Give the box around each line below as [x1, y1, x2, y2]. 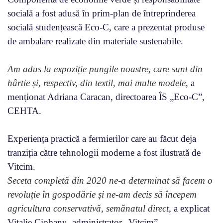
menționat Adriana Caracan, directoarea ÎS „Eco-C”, [7, 91, 205, 102]
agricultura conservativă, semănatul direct [7, 203, 169, 214]
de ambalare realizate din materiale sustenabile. [7, 35, 183, 46]
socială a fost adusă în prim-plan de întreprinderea [7, 7, 196, 18]
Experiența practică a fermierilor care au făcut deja [7, 133, 196, 144]
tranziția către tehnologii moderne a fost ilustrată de [7, 147, 201, 158]
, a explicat [169, 203, 210, 214]
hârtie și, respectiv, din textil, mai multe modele [7, 77, 186, 88]
